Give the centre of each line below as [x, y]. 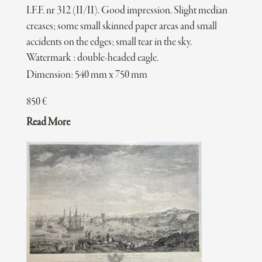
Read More [48, 123]
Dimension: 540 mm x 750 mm [87, 75]
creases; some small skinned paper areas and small [121, 27]
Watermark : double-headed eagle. [92, 58]
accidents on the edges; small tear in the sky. [109, 43]
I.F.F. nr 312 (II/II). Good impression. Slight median [127, 11]
